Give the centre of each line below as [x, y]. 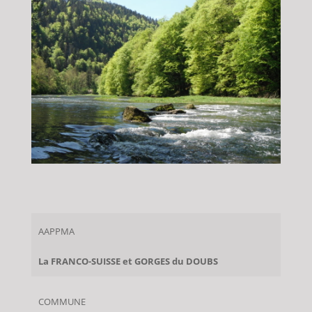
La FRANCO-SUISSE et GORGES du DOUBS [128, 262]
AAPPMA [56, 232]
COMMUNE [62, 302]
